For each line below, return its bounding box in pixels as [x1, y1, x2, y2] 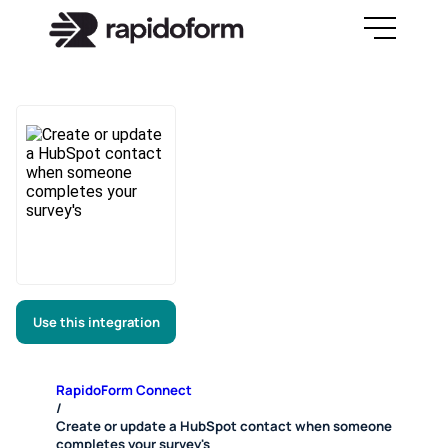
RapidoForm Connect [56, 381, 193, 400]
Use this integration [32, 313, 160, 331]
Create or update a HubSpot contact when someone [56, 417, 393, 436]
